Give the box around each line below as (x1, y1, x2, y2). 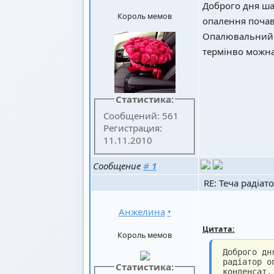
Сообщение (93, 159, 143, 172)
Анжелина (118, 205, 165, 218)
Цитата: (202, 223, 235, 234)
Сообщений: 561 (103, 109, 179, 122)
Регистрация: (103, 122, 163, 135)
